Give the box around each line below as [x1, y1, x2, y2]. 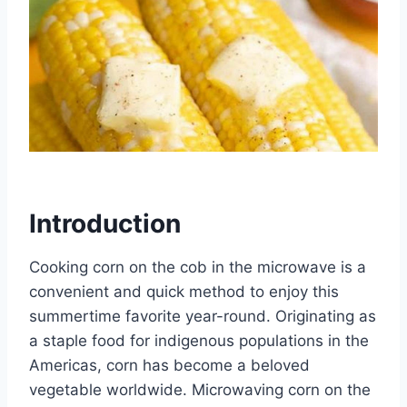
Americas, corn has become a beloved [29, 355, 310, 374]
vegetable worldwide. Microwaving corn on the [29, 380, 371, 399]
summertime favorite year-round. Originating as [29, 306, 376, 325]
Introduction [29, 207, 181, 239]
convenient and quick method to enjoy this [29, 282, 339, 301]
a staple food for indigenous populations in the [29, 331, 369, 350]
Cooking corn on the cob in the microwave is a [29, 257, 366, 276]
